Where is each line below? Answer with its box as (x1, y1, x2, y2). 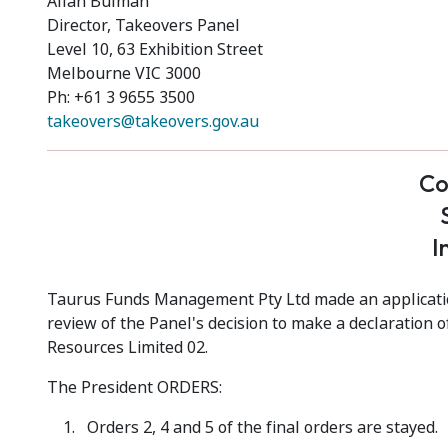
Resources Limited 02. (47, 336, 208, 359)
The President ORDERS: (47, 376, 222, 399)
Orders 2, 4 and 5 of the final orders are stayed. (87, 416, 438, 439)
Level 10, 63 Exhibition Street (47, 38, 263, 61)
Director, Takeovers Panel (47, 14, 240, 37)
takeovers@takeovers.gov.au (47, 110, 259, 133)
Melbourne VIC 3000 (47, 62, 201, 85)
